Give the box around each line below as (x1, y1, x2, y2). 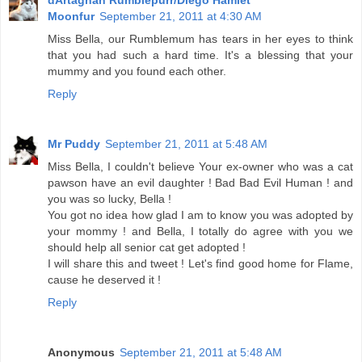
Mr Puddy (48, 137, 100, 150)
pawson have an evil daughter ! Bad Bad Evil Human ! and (48, 175, 353, 189)
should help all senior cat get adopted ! (48, 240, 246, 254)
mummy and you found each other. (48, 64, 226, 78)
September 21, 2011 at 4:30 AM (99, 9, 262, 23)
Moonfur (48, 9, 95, 23)
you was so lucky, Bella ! (48, 192, 171, 205)
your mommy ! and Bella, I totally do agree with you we (48, 224, 353, 238)
